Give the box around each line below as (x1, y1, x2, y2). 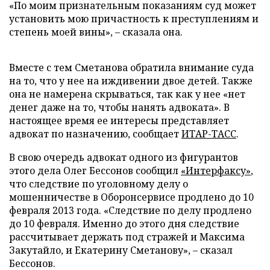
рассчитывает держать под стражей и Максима (9, 230, 245, 243)
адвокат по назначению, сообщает (9, 127, 181, 140)
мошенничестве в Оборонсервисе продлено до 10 (9, 190, 254, 204)
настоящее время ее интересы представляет (9, 114, 229, 127)
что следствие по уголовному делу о (9, 177, 188, 190)
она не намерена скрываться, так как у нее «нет (9, 87, 245, 101)
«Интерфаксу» (181, 164, 251, 177)
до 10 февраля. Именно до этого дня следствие (9, 217, 239, 230)
